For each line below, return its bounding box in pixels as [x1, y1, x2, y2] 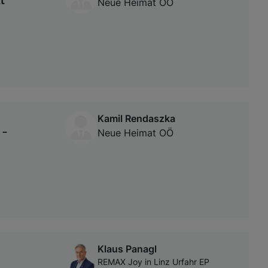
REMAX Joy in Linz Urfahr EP [98, 257, 209, 267]
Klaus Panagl [98, 242, 157, 255]
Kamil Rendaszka [98, 112, 175, 124]
